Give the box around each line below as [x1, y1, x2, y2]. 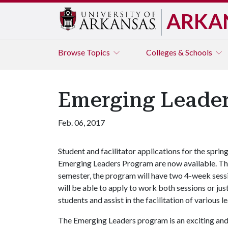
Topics [87, 47, 111, 57]
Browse [58, 47, 87, 57]
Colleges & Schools [146, 47, 214, 57]
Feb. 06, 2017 [58, 118, 105, 127]
